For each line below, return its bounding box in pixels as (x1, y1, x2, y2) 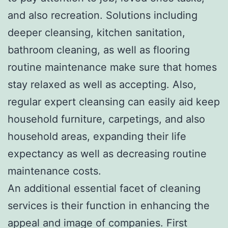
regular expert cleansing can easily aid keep (8, 95, 220, 108)
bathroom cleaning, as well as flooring (8, 43, 190, 56)
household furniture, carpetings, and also (8, 112, 205, 125)
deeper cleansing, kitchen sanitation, (8, 26, 185, 39)
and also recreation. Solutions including (8, 9, 197, 21)
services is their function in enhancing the (8, 199, 210, 212)
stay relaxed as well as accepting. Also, (8, 78, 196, 91)
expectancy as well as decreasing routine (8, 147, 207, 160)
